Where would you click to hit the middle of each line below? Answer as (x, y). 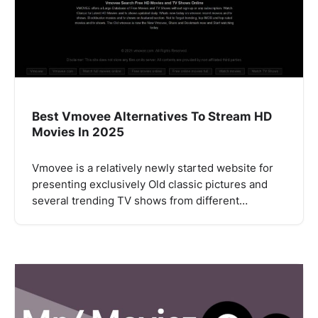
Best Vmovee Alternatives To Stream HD (152, 116)
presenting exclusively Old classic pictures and (150, 185)
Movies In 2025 (78, 132)
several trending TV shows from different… (140, 201)
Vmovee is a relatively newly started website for (153, 169)
